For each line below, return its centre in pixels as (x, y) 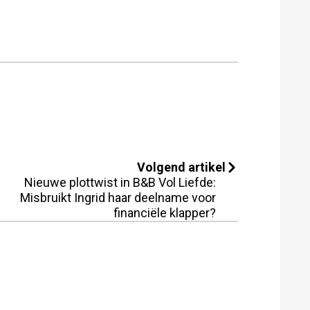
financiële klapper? (165, 212)
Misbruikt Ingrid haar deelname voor (118, 197)
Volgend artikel (181, 167)
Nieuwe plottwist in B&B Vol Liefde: (120, 182)
